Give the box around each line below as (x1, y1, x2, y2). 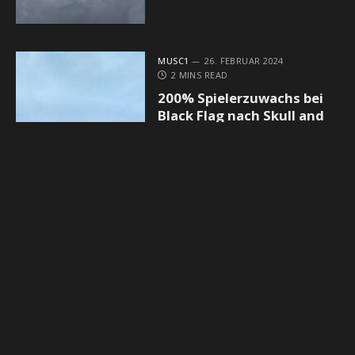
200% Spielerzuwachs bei (158, 89, 324, 108)
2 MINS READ (170, 69, 228, 82)
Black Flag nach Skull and (158, 106, 325, 125)
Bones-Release (158, 124, 256, 143)
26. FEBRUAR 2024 (204, 55, 284, 67)
